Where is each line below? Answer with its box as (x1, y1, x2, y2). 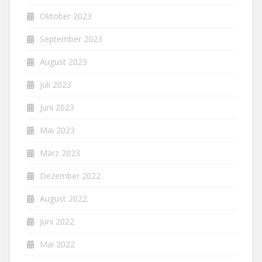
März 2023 (40, 147, 80, 158)
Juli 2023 (40, 78, 71, 90)
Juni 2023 (40, 101, 74, 113)
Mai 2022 (40, 238, 75, 250)
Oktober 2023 (40, 10, 92, 22)
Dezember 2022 (40, 170, 101, 181)
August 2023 (40, 56, 87, 67)
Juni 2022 (40, 215, 74, 227)
